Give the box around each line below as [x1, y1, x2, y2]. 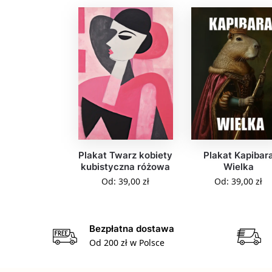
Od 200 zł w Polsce [89, 236, 165, 248]
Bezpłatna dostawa [89, 223, 174, 235]
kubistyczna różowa [81, 161, 171, 173]
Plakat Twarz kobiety [78, 149, 173, 161]
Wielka [223, 161, 254, 173]
